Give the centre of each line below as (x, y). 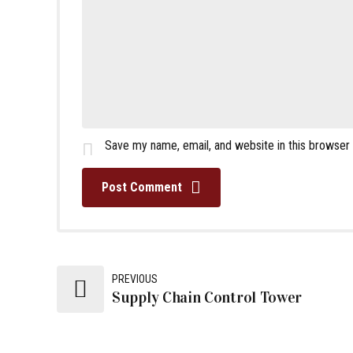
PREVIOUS (135, 279)
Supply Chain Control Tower (207, 297)
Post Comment (142, 188)
